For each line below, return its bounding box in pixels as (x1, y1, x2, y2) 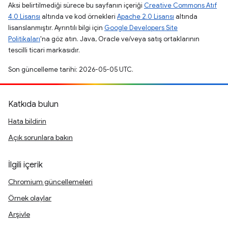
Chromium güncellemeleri (8, 177, 93, 186)
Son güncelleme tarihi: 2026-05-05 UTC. (8, 65, 133, 74)
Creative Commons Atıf (144, 1, 217, 10)
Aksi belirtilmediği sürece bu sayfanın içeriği (8, 1, 144, 10)
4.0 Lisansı (8, 12, 40, 21)
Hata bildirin (8, 117, 46, 126)
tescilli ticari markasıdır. (8, 46, 80, 54)
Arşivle (8, 210, 30, 219)
